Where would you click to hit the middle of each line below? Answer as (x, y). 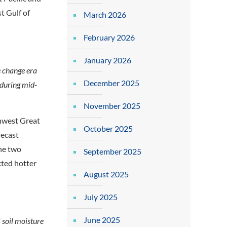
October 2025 (108, 128)
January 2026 (107, 60)
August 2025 (106, 174)
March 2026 (105, 14)
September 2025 (112, 151)
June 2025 (102, 220)
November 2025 (112, 106)
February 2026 (109, 37)
